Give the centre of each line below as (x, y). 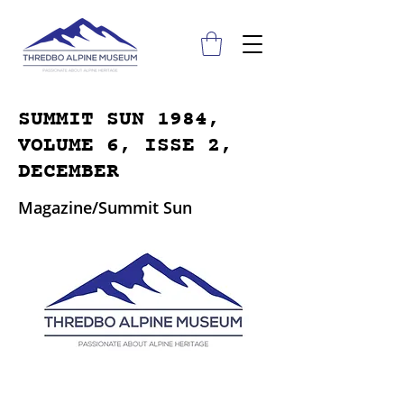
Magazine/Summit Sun (105, 208)
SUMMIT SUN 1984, (119, 120)
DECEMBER (69, 172)
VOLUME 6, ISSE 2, (125, 146)
